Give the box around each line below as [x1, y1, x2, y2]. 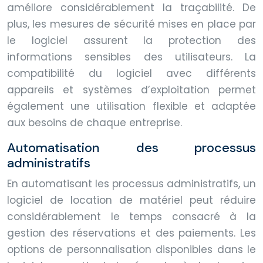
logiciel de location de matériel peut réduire [7, 193, 256, 207]
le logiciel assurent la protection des [7, 33, 256, 48]
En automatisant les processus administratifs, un [7, 176, 256, 191]
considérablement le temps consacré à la [7, 209, 256, 224]
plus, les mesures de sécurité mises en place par [7, 16, 256, 31]
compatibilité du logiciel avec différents [7, 66, 256, 80]
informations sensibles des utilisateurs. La [7, 49, 256, 64]
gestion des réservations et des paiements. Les [7, 225, 256, 240]
